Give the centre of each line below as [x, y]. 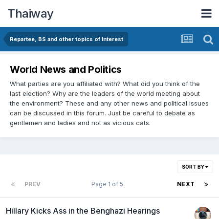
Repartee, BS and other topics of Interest [66, 39]
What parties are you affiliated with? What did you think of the [105, 83]
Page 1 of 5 [109, 184]
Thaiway [31, 13]
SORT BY [194, 166]
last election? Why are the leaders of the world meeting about [105, 93]
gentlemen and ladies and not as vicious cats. [80, 122]
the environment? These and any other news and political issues [109, 103]
